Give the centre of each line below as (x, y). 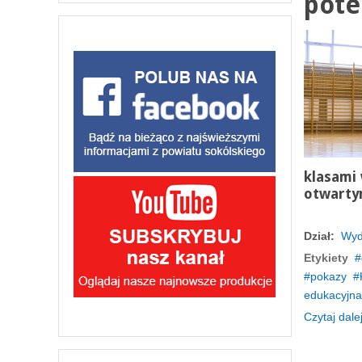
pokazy (328, 276)
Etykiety (326, 258)
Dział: (319, 236)
